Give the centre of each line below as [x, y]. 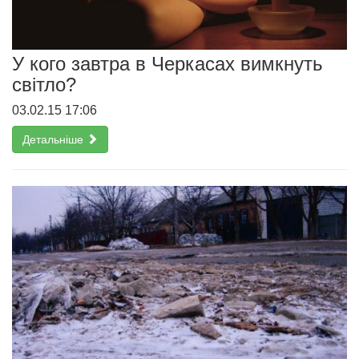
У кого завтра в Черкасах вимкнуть [167, 63]
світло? [44, 84]
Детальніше [54, 139]
